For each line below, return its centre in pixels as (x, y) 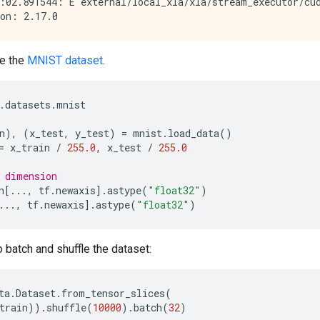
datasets (28, 104)
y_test (92, 133)
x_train (30, 147)
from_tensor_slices (113, 293)
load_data (194, 133)
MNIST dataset (65, 60)
